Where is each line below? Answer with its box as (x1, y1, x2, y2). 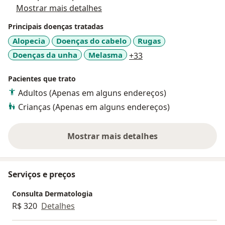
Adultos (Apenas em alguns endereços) (18, 87, 166, 99)
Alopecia (13, 36, 45, 46)
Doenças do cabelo (56, 36, 127, 46)
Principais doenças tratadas (8, 22, 103, 32)
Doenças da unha (13, 49, 77, 60)
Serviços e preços (8, 169, 75, 180)
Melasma (88, 49, 123, 60)
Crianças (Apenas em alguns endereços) (18, 101, 170, 113)
